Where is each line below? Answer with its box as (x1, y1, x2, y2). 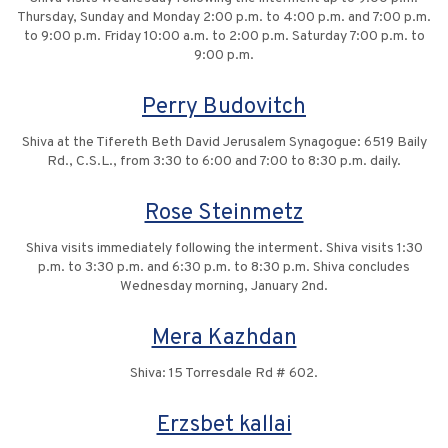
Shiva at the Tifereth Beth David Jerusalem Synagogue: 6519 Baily (21, 134, 427, 152)
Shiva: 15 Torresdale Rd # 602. (130, 365, 318, 383)
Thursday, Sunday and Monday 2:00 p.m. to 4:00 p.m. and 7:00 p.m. (17, 9, 431, 27)
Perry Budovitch (142, 93, 306, 123)
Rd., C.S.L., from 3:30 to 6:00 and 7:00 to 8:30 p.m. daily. (47, 153, 401, 171)
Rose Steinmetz (144, 199, 304, 229)
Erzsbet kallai (156, 411, 292, 441)
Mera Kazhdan (151, 324, 297, 354)
